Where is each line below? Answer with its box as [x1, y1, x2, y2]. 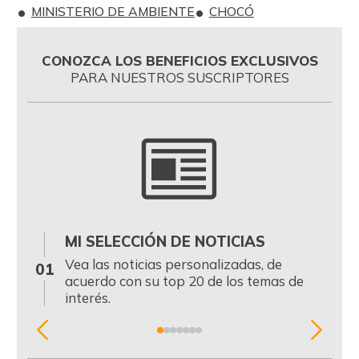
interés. [64, 289, 111, 307]
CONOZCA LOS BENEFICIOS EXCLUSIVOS [41, 51, 318, 69]
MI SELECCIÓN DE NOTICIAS [64, 232, 265, 251]
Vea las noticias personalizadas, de [64, 256, 282, 273]
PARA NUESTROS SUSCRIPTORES [70, 68, 289, 86]
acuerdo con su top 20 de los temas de [64, 272, 304, 290]
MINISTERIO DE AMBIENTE [30, 3, 195, 19]
